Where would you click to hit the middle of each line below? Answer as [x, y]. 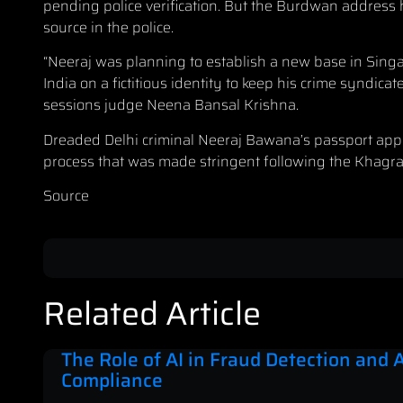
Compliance [112, 381]
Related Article [152, 314]
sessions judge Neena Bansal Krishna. [171, 105]
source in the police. [108, 27]
